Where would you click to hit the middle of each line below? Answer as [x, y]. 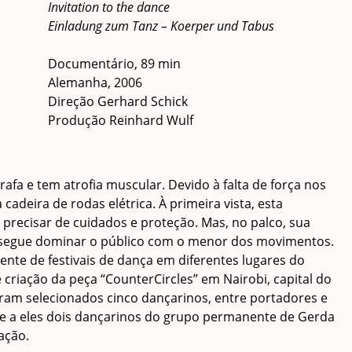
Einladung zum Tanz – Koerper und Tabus [161, 26]
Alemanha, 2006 [95, 82]
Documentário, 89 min [115, 63]
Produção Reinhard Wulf [121, 120]
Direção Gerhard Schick [118, 101]
